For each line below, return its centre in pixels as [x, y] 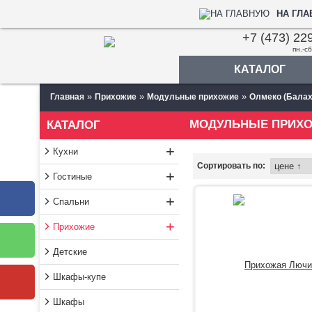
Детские [70, 252]
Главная [67, 97]
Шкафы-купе [79, 277]
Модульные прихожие [193, 97]
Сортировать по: [231, 166]
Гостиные [72, 177]
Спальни [71, 202]
